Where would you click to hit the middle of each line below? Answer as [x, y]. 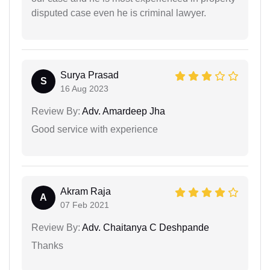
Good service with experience [95, 129]
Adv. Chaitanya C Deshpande [145, 227]
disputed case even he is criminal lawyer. [119, 13]
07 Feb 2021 [85, 205]
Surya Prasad [89, 75]
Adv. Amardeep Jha [123, 111]
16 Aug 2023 [84, 88]
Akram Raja [86, 191]
